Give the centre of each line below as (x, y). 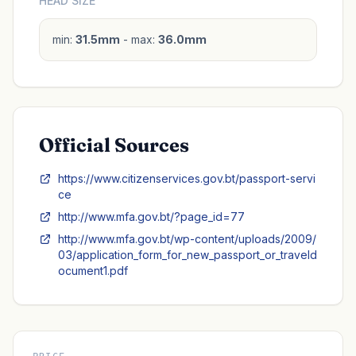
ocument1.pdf (93, 271)
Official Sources (114, 145)
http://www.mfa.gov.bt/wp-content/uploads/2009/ (187, 239)
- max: (139, 40)
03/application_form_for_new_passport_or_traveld (188, 255)
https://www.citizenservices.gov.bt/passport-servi (187, 179)
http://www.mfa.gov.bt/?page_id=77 (151, 217)
